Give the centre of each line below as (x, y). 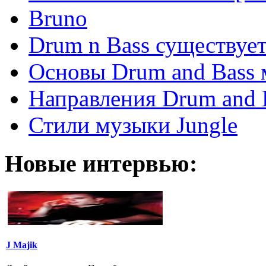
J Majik (22, 245)
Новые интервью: (101, 163)
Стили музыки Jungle (133, 125)
